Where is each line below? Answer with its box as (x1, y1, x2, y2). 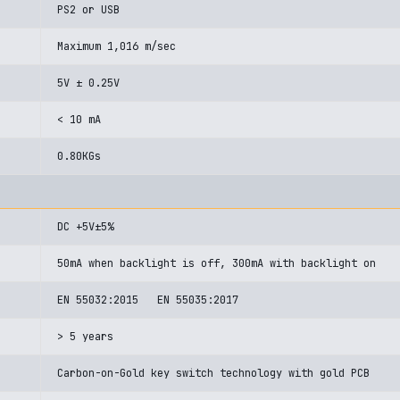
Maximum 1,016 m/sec (57, 39, 176, 54)
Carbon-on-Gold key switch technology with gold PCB (57, 366, 370, 380)
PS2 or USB (57, 3, 120, 17)
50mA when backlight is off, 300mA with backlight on (57, 256, 376, 271)
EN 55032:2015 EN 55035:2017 (57, 293, 238, 307)
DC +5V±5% (57, 220, 113, 234)
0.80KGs (57, 149, 101, 163)
